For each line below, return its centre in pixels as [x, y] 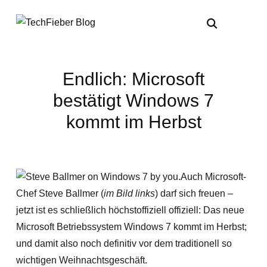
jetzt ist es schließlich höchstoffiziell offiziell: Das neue [130, 210]
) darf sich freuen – [194, 193]
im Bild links [129, 193]
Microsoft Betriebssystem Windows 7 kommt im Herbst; [131, 227]
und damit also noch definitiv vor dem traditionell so [124, 243]
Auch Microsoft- [213, 177]
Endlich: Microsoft [133, 79]
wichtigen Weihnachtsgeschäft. [81, 260]
